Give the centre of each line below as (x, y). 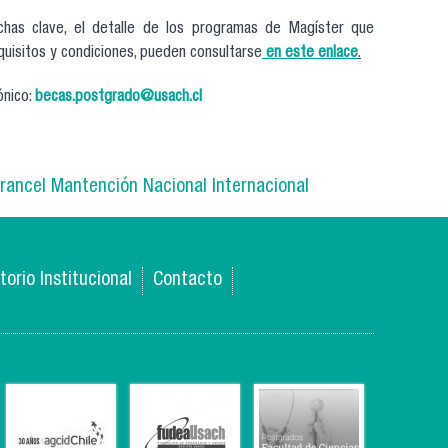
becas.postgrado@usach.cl (118, 98)
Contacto (187, 280)
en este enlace (310, 54)
